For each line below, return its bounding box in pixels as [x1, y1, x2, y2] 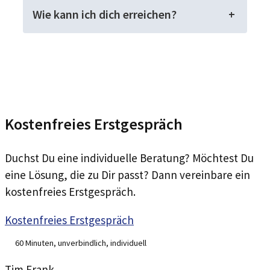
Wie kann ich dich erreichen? [33, 6, 177, 22]
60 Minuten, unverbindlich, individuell [15, 237, 146, 248]
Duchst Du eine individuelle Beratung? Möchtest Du [5, 150, 254, 165]
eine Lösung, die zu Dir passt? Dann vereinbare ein [5, 167, 250, 182]
